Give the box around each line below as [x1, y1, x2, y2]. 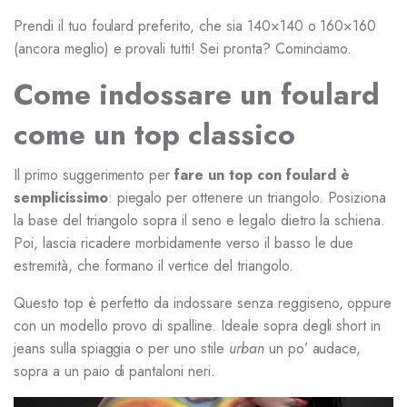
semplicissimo [14, 187, 108, 208]
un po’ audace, [263, 338, 362, 359]
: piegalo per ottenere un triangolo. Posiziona [107, 187, 387, 208]
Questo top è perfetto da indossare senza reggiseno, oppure [14, 293, 392, 313]
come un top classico [14, 114, 295, 155]
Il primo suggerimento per [14, 164, 175, 185]
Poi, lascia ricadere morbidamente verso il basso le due [14, 233, 354, 253]
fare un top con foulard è [174, 164, 350, 185]
